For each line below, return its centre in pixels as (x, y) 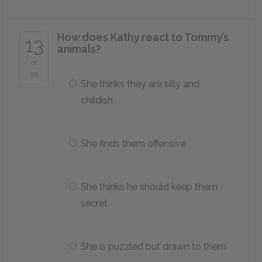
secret (94, 203)
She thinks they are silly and (140, 84)
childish (97, 100)
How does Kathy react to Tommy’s (143, 37)
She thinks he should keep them (149, 187)
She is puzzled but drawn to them (154, 247)
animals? (79, 49)
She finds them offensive (133, 144)
